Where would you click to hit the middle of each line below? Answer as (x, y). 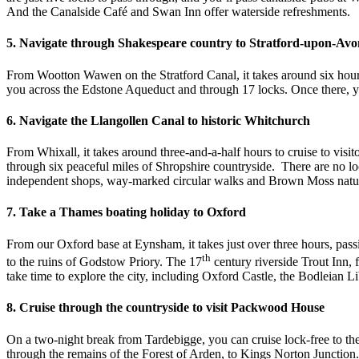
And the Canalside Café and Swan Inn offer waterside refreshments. (178, 12)
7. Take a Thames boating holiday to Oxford (126, 212)
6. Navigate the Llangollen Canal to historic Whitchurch (158, 120)
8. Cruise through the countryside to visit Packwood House (165, 308)
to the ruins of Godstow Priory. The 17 (104, 262)
